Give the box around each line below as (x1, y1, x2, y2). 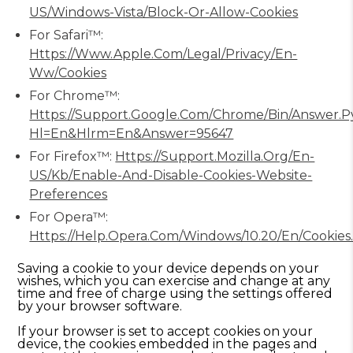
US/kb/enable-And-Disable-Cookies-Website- (29, 168, 313, 183)
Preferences (29, 187, 108, 202)
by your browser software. (17, 299, 183, 314)
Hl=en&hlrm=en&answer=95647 (29, 126, 234, 141)
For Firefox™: (29, 149, 116, 164)
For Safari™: (29, 28, 104, 43)
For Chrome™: (29, 88, 121, 103)
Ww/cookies (29, 65, 107, 80)
